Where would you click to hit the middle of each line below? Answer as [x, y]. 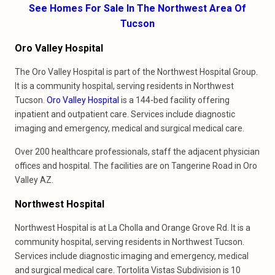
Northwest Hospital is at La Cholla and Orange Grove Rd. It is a [133, 228]
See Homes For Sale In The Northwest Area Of [137, 8]
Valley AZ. [34, 180]
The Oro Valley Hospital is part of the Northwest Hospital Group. [136, 72]
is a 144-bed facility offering [174, 100]
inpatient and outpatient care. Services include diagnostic [125, 114]
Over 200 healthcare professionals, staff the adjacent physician [137, 152]
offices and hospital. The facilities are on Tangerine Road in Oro [136, 166]
